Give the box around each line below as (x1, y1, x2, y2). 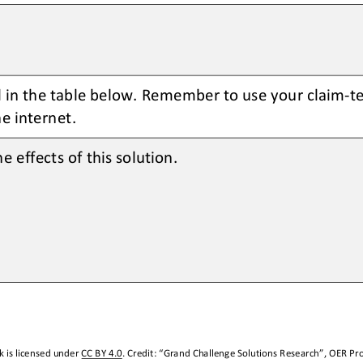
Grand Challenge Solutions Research (163, 346, 320, 359)
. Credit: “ (122, 346, 164, 359)
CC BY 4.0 (81, 346, 122, 359)
